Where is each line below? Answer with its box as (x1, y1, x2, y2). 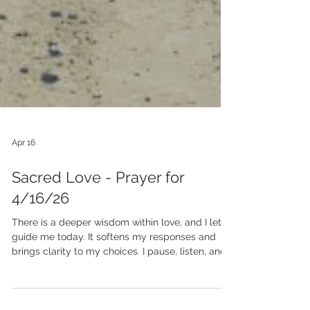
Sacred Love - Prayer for (12, 221, 184, 239)
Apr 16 (12, 190, 35, 200)
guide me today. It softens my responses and (12, 284, 216, 295)
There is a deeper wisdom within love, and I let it (12, 269, 230, 280)
